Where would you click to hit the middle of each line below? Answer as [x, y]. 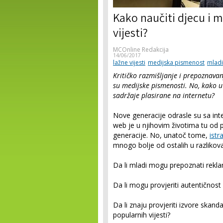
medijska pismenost [176, 62]
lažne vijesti [129, 62]
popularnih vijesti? [142, 215]
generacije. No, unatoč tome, [161, 135]
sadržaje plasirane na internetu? [164, 95]
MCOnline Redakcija [141, 50]
